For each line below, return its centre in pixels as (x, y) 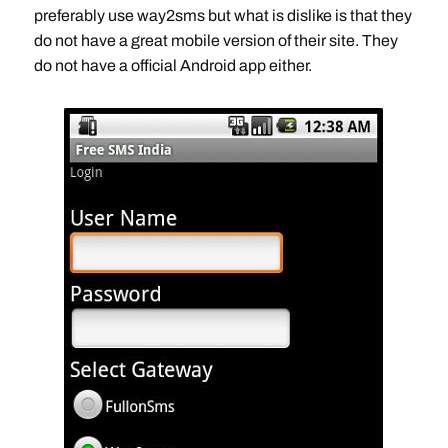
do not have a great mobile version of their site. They (215, 40)
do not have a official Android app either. (172, 65)
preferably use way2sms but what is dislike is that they (222, 15)
